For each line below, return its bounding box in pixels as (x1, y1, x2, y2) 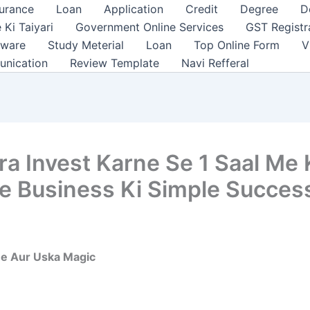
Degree (240, 2, 278, 16)
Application (104, 2, 163, 16)
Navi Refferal (181, 56, 249, 70)
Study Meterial (48, 38, 124, 52)
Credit (185, 2, 218, 16)
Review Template (70, 56, 159, 70)
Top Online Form (194, 38, 280, 52)
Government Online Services (75, 20, 224, 34)
